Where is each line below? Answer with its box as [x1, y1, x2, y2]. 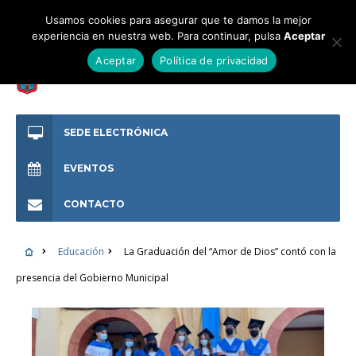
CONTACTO [64, 198, 125, 210]
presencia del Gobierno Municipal [16, 271, 168, 284]
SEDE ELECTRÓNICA [64, 126, 168, 138]
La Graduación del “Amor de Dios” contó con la [123, 245, 336, 258]
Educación [57, 245, 104, 258]
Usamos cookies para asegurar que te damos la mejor [44, 14, 311, 26]
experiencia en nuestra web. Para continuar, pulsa [31, 29, 284, 42]
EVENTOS [64, 162, 114, 174]
